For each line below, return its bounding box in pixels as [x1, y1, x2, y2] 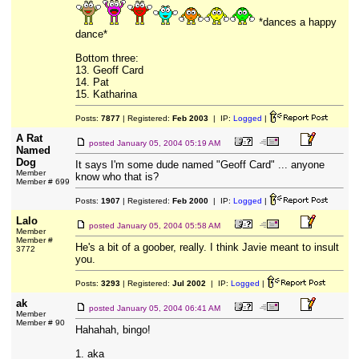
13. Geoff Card [75, 64, 143, 76]
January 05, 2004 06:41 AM [116, 304, 220, 313]
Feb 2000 [171, 196, 208, 205]
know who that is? [75, 171, 159, 183]
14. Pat [75, 76, 109, 88]
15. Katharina [75, 88, 137, 100]
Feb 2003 [171, 114, 208, 123]
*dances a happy [255, 16, 337, 28]
